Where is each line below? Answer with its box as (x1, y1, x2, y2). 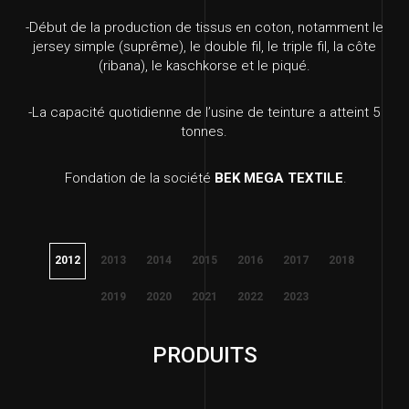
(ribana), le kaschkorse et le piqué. (98, 58, 310, 75)
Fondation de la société (61, 170, 215, 187)
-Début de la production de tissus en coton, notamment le (25, 19, 383, 37)
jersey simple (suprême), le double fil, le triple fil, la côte (32, 38, 376, 56)
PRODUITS (152, 342, 257, 369)
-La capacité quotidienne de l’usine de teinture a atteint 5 (28, 104, 381, 121)
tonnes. (181, 123, 228, 141)
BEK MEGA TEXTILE (215, 170, 344, 187)
